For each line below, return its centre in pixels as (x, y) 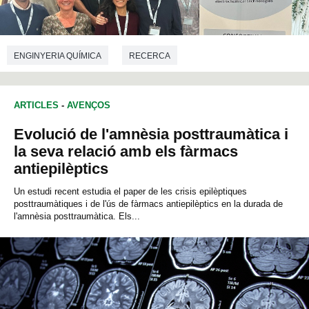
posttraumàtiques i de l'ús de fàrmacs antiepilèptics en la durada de (148, 204)
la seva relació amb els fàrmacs (126, 152)
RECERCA (150, 56)
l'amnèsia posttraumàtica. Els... (77, 217)
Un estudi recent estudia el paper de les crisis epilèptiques (130, 192)
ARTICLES (36, 106)
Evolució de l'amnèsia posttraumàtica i (151, 134)
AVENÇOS (89, 106)
